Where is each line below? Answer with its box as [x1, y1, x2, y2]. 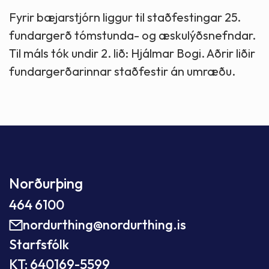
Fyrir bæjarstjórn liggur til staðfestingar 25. [9, 10, 241, 25]
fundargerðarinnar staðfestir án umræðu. [9, 64, 235, 79]
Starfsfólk [9, 236, 69, 253]
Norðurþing [9, 174, 83, 193]
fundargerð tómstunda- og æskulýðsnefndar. [9, 28, 256, 43]
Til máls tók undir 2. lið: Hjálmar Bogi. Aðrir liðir [9, 46, 255, 61]
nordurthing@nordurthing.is [23, 216, 186, 234]
